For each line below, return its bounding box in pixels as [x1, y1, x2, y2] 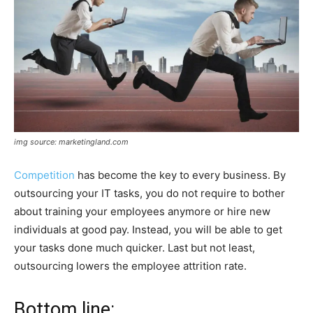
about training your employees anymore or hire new [14, 204, 270, 218]
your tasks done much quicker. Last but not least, [14, 240, 255, 254]
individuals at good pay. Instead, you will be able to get [14, 222, 282, 236]
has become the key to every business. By [75, 168, 286, 182]
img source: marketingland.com [14, 136, 129, 147]
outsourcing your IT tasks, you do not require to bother [14, 186, 285, 200]
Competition [14, 168, 75, 182]
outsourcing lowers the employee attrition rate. [14, 259, 247, 272]
